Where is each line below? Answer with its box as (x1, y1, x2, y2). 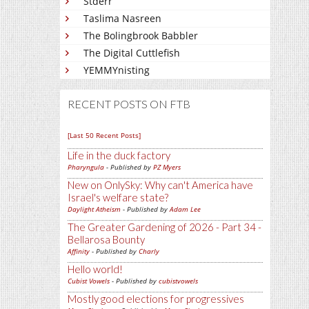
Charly (139, 246, 159, 256)
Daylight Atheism (68, 204, 121, 214)
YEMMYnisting (83, 63, 150, 77)
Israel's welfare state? (68, 191, 168, 203)
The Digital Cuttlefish (83, 46, 180, 59)
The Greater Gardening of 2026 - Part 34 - (68, 221, 261, 233)
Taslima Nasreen (83, 12, 161, 25)
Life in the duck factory (68, 149, 170, 161)
